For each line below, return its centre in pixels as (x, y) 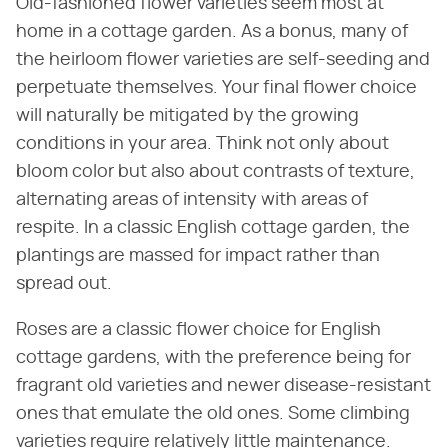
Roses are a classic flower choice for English (198, 329)
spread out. (64, 283)
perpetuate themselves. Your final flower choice (216, 87)
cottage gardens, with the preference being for (213, 357)
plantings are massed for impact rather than (198, 255)
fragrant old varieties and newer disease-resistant (223, 385)
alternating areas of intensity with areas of (192, 199)
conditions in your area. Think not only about (202, 143)
